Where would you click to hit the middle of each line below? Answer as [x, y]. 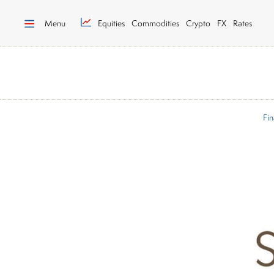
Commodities [155, 23]
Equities [111, 23]
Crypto [198, 23]
